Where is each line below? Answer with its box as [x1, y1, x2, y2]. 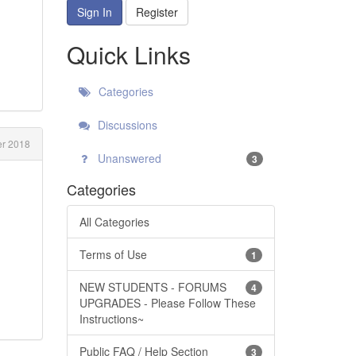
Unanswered [94, 149, 161, 166]
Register [135, 3, 178, 20]
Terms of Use [79, 246, 147, 262]
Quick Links [66, 37, 191, 72]
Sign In [76, 3, 112, 20]
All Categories [79, 213, 149, 230]
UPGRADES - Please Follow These [79, 294, 256, 311]
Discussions [94, 116, 157, 133]
